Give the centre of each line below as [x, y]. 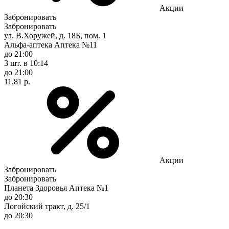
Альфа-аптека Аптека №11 [51, 44]
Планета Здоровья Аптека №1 [56, 188]
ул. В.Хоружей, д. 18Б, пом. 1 [55, 35]
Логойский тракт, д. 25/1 [47, 206]
